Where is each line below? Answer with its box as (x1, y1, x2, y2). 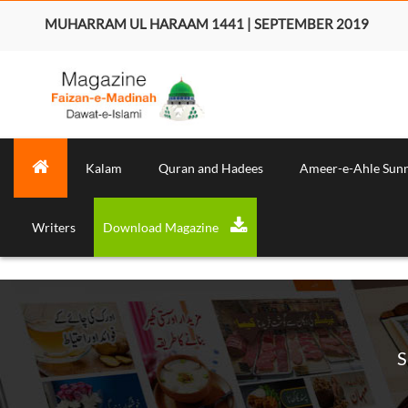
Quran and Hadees (158, 159, 263, 176)
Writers (32, 219, 76, 235)
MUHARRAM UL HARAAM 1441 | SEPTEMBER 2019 (44, 15, 369, 32)
